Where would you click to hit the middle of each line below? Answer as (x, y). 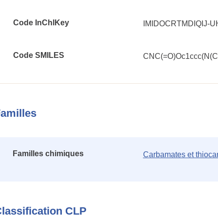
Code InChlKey (41, 23)
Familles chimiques (48, 154)
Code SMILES (39, 55)
